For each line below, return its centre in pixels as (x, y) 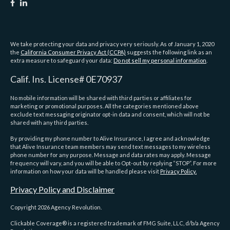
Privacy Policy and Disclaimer (62, 189)
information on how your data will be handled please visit (85, 171)
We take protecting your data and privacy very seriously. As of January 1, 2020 (112, 44)
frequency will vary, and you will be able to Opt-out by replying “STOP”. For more (113, 163)
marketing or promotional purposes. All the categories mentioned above (104, 106)
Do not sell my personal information (160, 61)
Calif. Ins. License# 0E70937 (66, 79)
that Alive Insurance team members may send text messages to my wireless (110, 147)
